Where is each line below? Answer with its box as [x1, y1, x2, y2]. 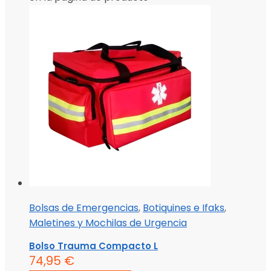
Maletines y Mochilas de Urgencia [29, 215, 187, 230]
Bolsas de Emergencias [29, 200, 139, 215]
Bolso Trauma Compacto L [29, 239, 158, 252]
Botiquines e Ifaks [143, 200, 224, 215]
